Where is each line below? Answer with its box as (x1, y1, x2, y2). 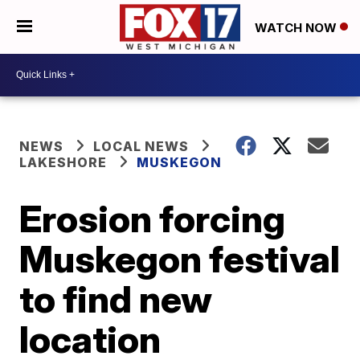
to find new (19, 276, 213, 321)
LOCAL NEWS (93, 137, 190, 154)
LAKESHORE (19, 153, 108, 170)
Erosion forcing (19, 195, 286, 241)
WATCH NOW (255, 19, 340, 35)
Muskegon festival (19, 235, 341, 281)
